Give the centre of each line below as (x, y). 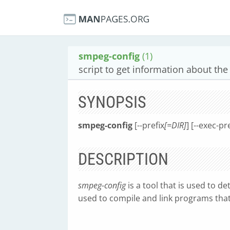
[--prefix (148, 125)
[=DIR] (175, 125)
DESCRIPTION (123, 159)
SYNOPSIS (112, 102)
